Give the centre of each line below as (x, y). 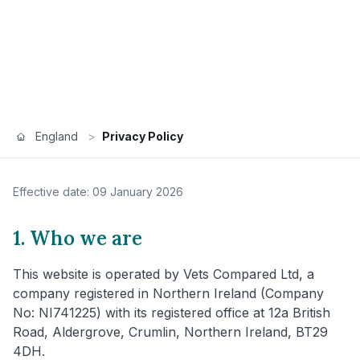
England (57, 137)
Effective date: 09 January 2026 (98, 192)
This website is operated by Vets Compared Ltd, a (164, 274)
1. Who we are (78, 239)
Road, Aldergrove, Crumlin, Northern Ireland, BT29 (170, 332)
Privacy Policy (143, 137)
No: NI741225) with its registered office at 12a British (172, 313)
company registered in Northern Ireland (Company (168, 294)
